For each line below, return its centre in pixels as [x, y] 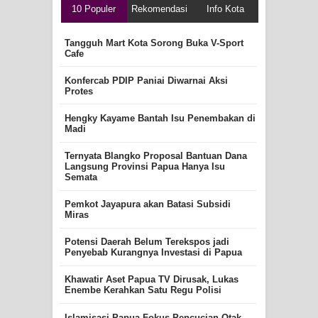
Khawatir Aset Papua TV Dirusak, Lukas [151, 280]
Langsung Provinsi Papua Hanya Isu [144, 167]
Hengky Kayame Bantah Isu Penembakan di [160, 119]
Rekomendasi [160, 9]
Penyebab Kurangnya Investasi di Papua [153, 253]
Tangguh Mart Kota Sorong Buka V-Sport [154, 43]
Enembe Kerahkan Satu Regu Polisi [143, 290]
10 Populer [94, 9]
